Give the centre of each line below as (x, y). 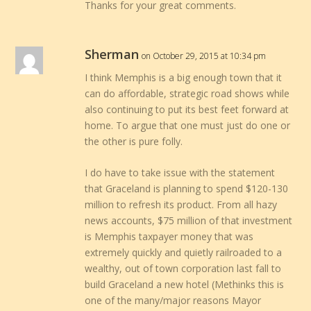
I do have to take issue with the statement (180, 173)
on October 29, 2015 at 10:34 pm (204, 56)
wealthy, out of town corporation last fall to (183, 269)
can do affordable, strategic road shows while (187, 93)
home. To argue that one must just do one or (188, 125)
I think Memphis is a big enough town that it (184, 77)
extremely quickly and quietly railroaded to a (184, 253)
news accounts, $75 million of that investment (189, 221)
